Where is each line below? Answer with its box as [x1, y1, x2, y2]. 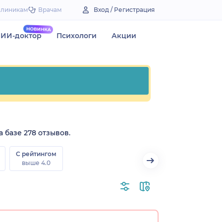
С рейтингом [16, 150, 56, 158]
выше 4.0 [22, 159, 51, 166]
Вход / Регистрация [94, 6, 155, 13]
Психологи [56, 31, 97, 40]
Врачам [38, 6, 62, 13]
